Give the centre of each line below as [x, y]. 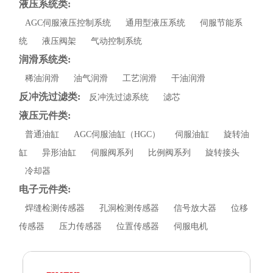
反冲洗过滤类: [50, 96]
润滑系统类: [45, 59]
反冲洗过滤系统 [119, 97]
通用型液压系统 [156, 23]
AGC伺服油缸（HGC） [117, 134]
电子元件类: [45, 189]
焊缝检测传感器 [55, 208]
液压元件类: [45, 115]
